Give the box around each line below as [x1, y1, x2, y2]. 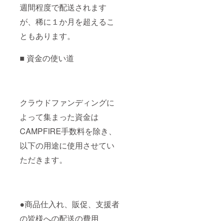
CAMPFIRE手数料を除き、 [20, 125, 116, 137]
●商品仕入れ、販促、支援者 [20, 198, 119, 210]
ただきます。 [20, 154, 67, 166]
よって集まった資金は [20, 111, 99, 123]
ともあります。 [20, 30, 75, 42]
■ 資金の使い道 [20, 52, 74, 64]
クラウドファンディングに [20, 97, 114, 109]
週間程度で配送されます [20, 1, 107, 13]
